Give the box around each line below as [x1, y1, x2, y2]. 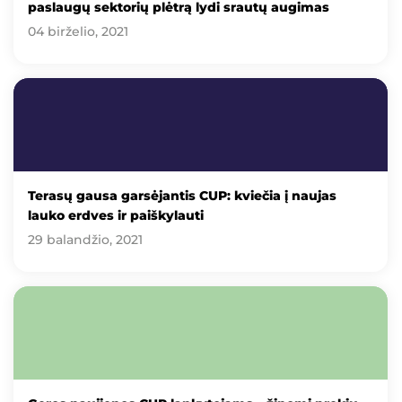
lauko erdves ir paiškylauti [28, 206, 204, 223]
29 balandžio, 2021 [28, 231, 143, 248]
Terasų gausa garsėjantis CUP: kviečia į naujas [28, 187, 336, 204]
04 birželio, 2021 [28, 22, 128, 39]
